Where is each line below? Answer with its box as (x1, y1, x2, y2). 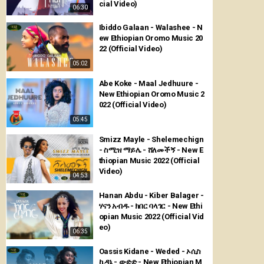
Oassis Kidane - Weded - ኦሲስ (98, 246, 201, 256)
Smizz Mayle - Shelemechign (98, 134, 204, 144)
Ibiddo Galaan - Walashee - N (98, 23, 203, 32)
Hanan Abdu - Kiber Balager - (98, 190, 204, 200)
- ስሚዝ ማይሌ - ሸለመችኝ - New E (98, 145, 203, 154)
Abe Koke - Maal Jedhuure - (98, 79, 199, 88)
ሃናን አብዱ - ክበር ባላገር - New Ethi (98, 201, 203, 210)
